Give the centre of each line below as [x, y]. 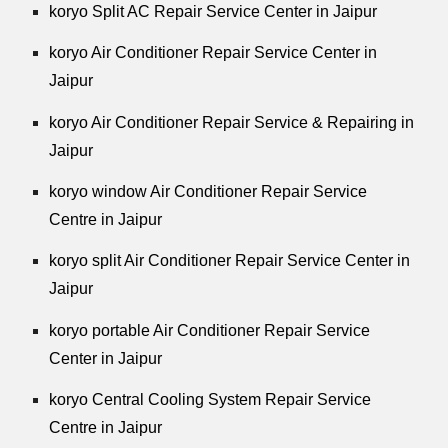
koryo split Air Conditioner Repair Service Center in [230, 261]
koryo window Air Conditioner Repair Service [208, 191]
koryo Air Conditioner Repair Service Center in [213, 53]
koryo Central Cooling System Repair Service [210, 399]
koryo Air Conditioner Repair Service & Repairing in [232, 122]
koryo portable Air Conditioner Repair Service [210, 330]
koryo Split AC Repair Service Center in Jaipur [213, 11]
